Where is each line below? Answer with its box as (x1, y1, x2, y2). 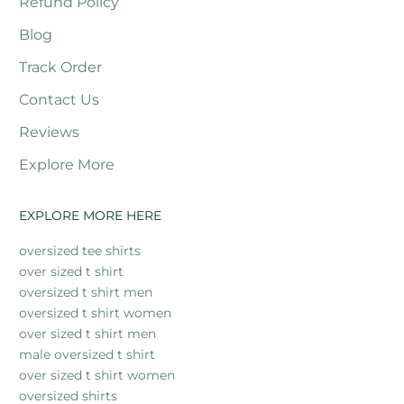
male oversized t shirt (19, 345, 155, 363)
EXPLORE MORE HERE (19, 207, 161, 224)
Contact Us (19, 90, 99, 108)
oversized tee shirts (19, 242, 141, 259)
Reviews (19, 123, 79, 141)
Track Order (19, 58, 102, 76)
